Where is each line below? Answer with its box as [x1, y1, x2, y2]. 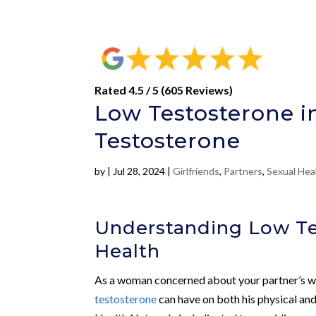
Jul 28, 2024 [113, 164, 166, 177]
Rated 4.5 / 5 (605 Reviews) [95, 83, 233, 97]
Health [95, 239, 161, 262]
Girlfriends [173, 164, 220, 177]
